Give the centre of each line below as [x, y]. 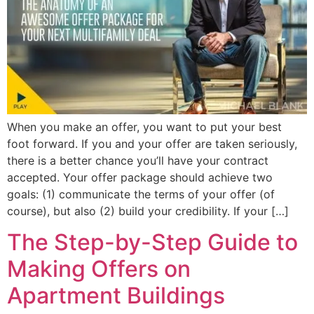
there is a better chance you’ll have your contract [138, 160]
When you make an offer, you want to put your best [144, 127]
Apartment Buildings [116, 296]
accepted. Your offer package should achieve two [140, 177]
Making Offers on [99, 269]
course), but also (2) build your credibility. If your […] [148, 211]
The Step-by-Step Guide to [152, 243]
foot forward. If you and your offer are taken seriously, [152, 143]
